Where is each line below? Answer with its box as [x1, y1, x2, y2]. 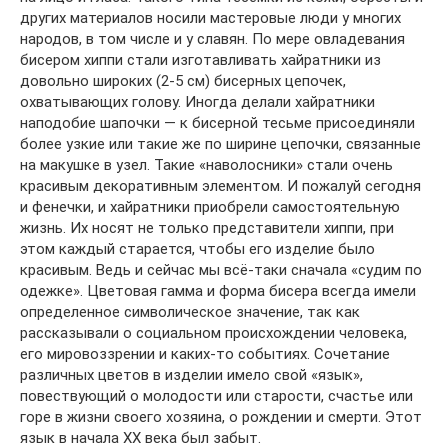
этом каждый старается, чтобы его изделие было [20, 239, 375, 258]
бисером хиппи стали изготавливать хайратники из [20, 50, 381, 69]
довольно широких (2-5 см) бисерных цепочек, [20, 71, 346, 90]
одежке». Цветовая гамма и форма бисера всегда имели [20, 281, 416, 300]
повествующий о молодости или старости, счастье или [20, 386, 413, 405]
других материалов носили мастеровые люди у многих [20, 8, 401, 27]
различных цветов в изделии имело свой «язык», [20, 365, 363, 384]
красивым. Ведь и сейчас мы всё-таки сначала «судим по [20, 260, 422, 279]
